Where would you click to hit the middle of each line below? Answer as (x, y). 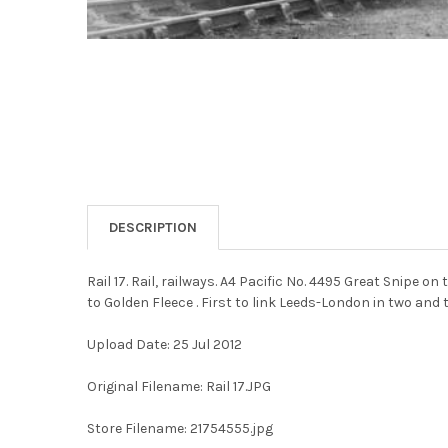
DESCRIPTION (152, 227)
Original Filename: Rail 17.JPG (178, 386)
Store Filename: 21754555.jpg (179, 428)
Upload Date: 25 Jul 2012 (164, 344)
